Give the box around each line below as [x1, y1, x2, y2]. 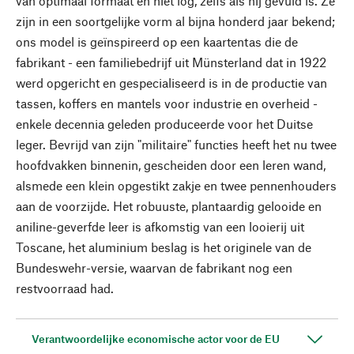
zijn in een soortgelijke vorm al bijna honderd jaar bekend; [16, 13, 335, 28]
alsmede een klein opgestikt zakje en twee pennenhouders [16, 178, 337, 193]
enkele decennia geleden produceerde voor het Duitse [16, 116, 313, 131]
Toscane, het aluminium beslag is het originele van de [16, 239, 311, 254]
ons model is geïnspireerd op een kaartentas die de [16, 34, 298, 49]
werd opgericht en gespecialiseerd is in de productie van [16, 75, 327, 90]
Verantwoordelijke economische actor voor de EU [32, 332, 280, 345]
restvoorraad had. [16, 281, 114, 296]
